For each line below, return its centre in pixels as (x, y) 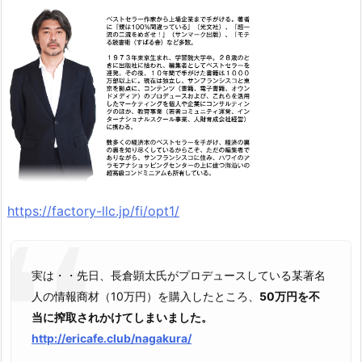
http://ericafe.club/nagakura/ (112, 339)
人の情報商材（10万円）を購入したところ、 (145, 297)
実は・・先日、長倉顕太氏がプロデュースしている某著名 (179, 276)
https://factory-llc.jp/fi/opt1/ (93, 210)
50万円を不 (290, 297)
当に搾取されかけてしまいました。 (122, 318)
